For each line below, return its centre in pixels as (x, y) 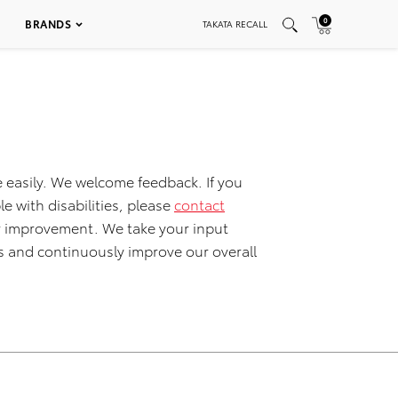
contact (199, 204)
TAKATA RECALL (235, 24)
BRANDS (48, 24)
